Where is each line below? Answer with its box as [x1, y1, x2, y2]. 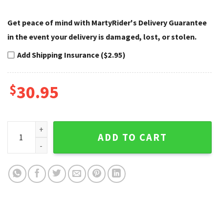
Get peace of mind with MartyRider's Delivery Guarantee [7, 18, 207, 28]
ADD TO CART [98, 131, 167, 144]
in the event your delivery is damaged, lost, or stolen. [7, 32, 197, 42]
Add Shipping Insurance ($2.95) [17, 49, 126, 60]
